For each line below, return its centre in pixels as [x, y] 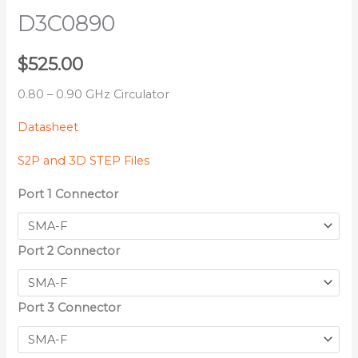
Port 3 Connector [70, 308]
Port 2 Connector [69, 251]
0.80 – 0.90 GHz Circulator [94, 94]
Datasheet [48, 127]
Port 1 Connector [68, 195]
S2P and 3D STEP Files [84, 160]
